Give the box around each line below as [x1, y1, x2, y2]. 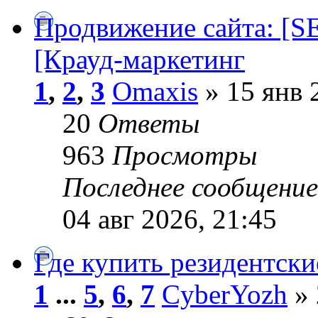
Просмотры [112, 139, 257, 170]
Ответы [98, 107, 199, 138]
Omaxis [112, 75, 198, 106]
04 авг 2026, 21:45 [62, 203, 277, 234]
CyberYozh [162, 278, 287, 309]
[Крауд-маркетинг [34, 43, 245, 75]
